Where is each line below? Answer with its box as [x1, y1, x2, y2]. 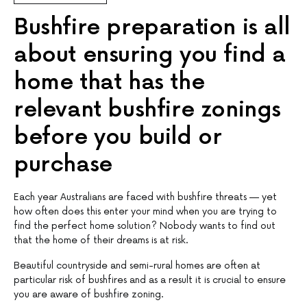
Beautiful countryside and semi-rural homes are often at [14, 259, 260, 271]
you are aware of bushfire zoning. [14, 288, 164, 300]
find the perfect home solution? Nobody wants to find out [14, 219, 275, 232]
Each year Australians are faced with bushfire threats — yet [14, 191, 277, 203]
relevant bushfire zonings [14, 96, 282, 123]
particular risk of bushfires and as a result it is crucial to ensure [14, 273, 286, 286]
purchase [14, 151, 112, 178]
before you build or [14, 123, 222, 151]
